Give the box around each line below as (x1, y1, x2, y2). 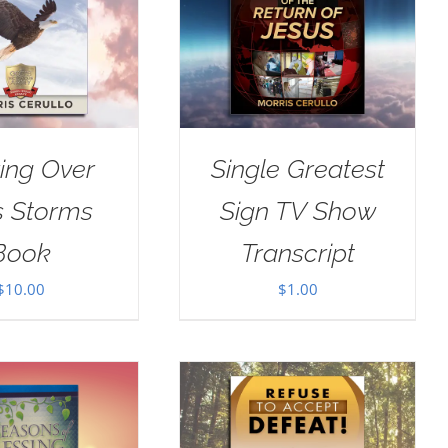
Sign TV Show (219, 196, 376, 227)
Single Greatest (210, 154, 385, 185)
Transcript (240, 238, 355, 269)
